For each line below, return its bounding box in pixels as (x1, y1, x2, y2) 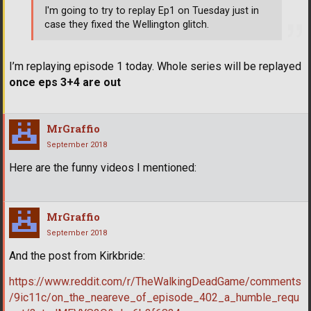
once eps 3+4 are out (9, 76, 121, 90)
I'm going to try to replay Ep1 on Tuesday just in (44, 4, 259, 17)
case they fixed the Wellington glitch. (44, 18, 209, 31)
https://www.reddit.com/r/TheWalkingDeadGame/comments (9, 275, 301, 289)
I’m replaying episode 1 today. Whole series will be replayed (9, 60, 301, 74)
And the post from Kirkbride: (9, 249, 145, 263)
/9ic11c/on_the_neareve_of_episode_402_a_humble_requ (9, 291, 299, 305)
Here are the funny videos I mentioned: (9, 161, 196, 175)
